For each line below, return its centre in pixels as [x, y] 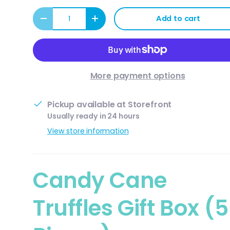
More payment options [138, 75]
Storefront [150, 104]
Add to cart [178, 18]
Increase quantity [130, 22]
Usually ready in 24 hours [93, 116]
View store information [88, 131]
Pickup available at [88, 104]
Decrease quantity [79, 22]
